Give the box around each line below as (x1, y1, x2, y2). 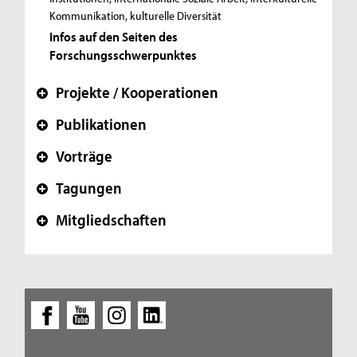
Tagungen (56, 177, 123, 198)
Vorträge (56, 145, 113, 166)
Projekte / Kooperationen (56, 81, 219, 102)
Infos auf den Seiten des (49, 27, 178, 45)
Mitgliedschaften (56, 209, 167, 229)
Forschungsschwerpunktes (49, 45, 198, 63)
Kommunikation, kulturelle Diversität (49, 8, 222, 24)
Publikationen (56, 113, 147, 134)
